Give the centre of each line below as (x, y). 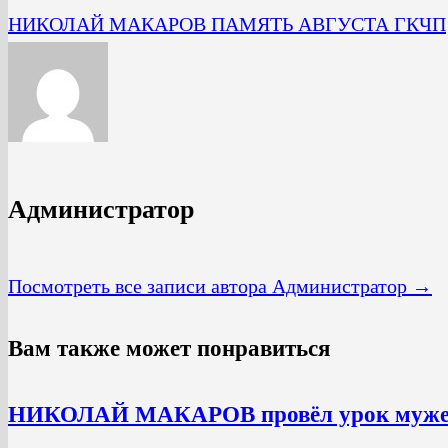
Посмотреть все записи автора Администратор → (220, 285)
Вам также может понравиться (169, 348)
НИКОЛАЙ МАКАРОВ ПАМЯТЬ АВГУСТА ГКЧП (227, 23)
